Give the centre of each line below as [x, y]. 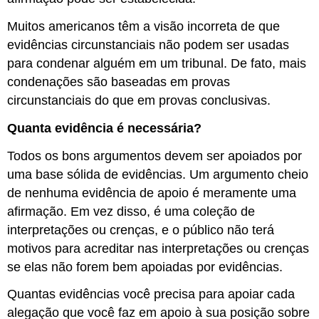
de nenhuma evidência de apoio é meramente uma [152, 193]
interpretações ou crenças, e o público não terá [141, 230]
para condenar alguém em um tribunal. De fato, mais [157, 64]
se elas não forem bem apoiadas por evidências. [145, 267]
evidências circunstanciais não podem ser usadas [148, 45]
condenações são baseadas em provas [119, 82]
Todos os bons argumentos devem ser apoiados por [155, 156]
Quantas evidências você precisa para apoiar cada [151, 294]
